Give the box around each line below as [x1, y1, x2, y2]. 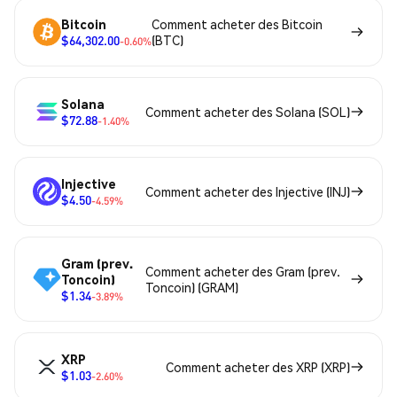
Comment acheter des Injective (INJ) [145, 183, 350, 200]
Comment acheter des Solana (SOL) [145, 104, 350, 121]
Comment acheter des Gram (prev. [145, 263, 341, 280]
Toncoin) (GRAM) [145, 279, 239, 296]
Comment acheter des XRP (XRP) [166, 359, 350, 376]
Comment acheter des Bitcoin [152, 16, 323, 33]
